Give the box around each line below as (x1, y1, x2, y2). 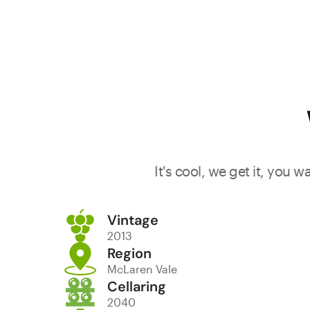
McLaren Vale (107, 262, 177, 275)
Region (107, 244, 152, 262)
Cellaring (107, 277, 166, 295)
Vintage (107, 210, 158, 229)
